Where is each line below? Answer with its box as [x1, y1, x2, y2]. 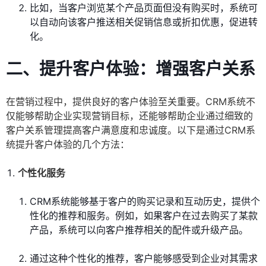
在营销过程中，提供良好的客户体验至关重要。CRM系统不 [6, 96, 255, 108]
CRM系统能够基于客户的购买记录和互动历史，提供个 [30, 195, 260, 208]
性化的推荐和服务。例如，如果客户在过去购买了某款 [30, 210, 258, 222]
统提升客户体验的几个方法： [6, 138, 129, 151]
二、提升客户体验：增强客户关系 [6, 59, 255, 80]
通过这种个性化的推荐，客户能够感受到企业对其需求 [30, 252, 258, 265]
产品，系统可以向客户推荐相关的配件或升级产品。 [30, 224, 248, 236]
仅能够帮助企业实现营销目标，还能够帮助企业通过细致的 [6, 110, 253, 122]
